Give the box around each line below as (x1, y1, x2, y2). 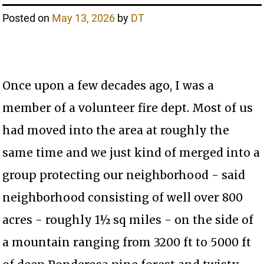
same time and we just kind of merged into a (2, 146, 260, 160)
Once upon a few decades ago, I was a (2, 78, 214, 93)
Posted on (2, 12, 52, 25)
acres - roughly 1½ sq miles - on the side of (2, 213, 254, 227)
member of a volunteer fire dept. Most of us (2, 101, 253, 115)
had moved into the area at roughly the (2, 123, 230, 138)
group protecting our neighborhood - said (2, 168, 246, 183)
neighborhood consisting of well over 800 (2, 190, 243, 205)
